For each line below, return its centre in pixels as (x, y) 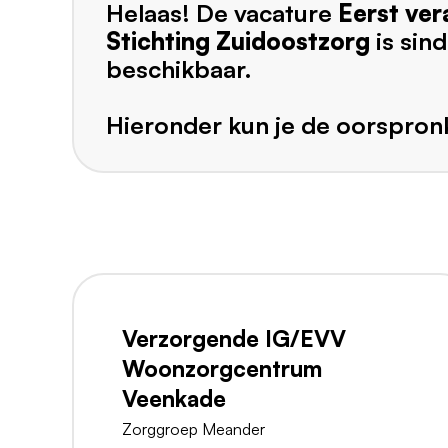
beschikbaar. (179, 69)
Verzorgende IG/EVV (234, 338)
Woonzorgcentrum (222, 368)
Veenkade (174, 398)
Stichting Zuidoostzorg (238, 41)
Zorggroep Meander (193, 429)
